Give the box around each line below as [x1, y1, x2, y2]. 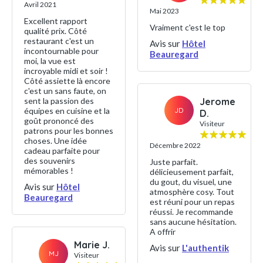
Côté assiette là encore [24, 75, 110, 86]
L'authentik [182, 242, 229, 253]
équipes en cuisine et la [24, 105, 110, 116]
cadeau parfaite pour [24, 145, 100, 156]
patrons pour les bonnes [24, 125, 113, 136]
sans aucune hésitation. [150, 216, 237, 227]
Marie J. [74, 238, 110, 251]
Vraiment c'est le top [150, 22, 225, 32]
